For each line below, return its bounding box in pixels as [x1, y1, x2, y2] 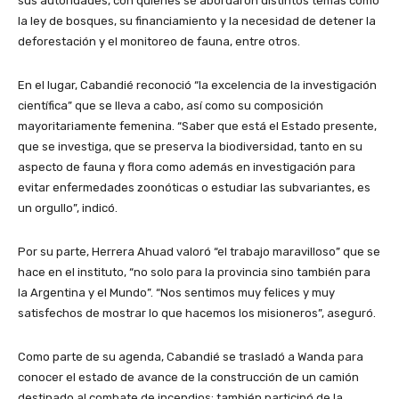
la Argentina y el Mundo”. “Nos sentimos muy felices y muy [18, 285, 335, 299]
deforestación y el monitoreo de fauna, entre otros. [18, 34, 300, 48]
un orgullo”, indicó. [18, 200, 118, 215]
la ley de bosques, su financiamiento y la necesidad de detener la [18, 13, 376, 28]
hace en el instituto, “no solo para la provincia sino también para [18, 265, 370, 279]
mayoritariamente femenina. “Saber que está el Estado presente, [18, 118, 377, 133]
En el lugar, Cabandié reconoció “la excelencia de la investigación [18, 77, 377, 92]
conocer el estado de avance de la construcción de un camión [18, 370, 359, 384]
